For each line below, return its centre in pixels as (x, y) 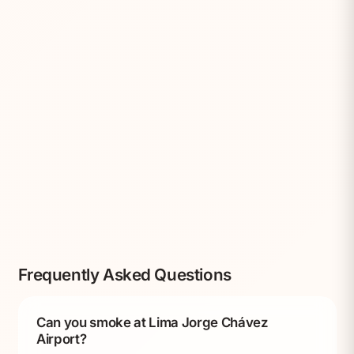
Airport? (62, 339)
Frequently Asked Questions (124, 274)
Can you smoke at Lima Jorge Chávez (153, 323)
